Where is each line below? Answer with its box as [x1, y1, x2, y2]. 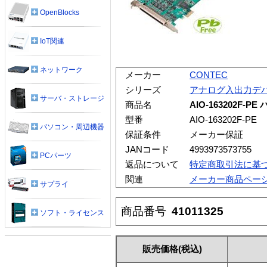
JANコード [125, 144, 169, 154]
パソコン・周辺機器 [40, 122, 104, 131]
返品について [125, 159, 179, 169]
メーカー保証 [190, 129, 243, 139]
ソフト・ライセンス [40, 208, 104, 217]
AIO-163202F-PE [190, 114, 257, 125]
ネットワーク [40, 65, 83, 74]
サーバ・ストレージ [40, 94, 104, 103]
